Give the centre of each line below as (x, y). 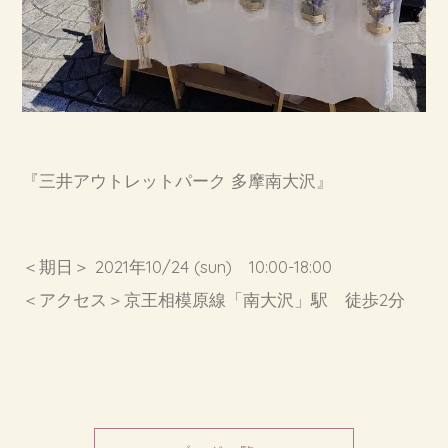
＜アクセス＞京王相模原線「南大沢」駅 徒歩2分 (214, 299)
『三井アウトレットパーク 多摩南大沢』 (178, 180)
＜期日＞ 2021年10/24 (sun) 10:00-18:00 (177, 266)
